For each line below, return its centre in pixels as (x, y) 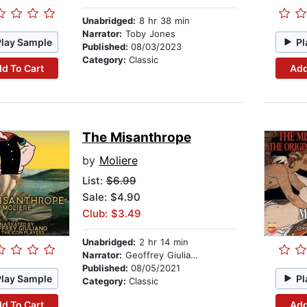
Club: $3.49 (111, 214)
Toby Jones (148, 34)
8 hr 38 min (162, 21)
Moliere (118, 161)
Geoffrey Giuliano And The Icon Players (156, 255)
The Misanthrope (136, 138)
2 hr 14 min (162, 242)
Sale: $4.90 (111, 197)
